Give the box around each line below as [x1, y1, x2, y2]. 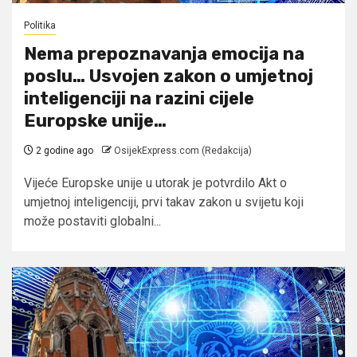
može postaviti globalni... [24, 213, 161, 229]
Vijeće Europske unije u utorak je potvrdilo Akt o [24, 175, 287, 190]
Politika [24, 19, 56, 31]
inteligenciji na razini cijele [24, 87, 254, 109]
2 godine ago [33, 144, 93, 156]
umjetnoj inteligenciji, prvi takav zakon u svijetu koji [24, 194, 304, 210]
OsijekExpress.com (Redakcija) [114, 144, 252, 156]
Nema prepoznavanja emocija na [24, 42, 304, 65]
